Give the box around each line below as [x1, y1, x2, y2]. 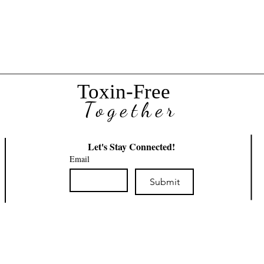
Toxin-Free [77, 80, 176, 103]
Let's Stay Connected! [88, 140, 176, 153]
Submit [149, 176, 180, 187]
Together [84, 97, 178, 122]
